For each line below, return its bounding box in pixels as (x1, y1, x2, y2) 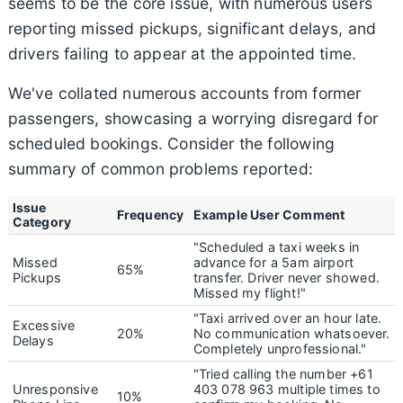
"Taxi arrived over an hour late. (193, 309, 382, 326)
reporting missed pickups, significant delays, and (7, 18, 377, 38)
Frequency (116, 206, 184, 222)
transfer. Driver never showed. (193, 269, 380, 285)
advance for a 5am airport (193, 254, 354, 270)
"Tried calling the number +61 (193, 365, 373, 381)
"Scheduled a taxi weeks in (193, 238, 360, 255)
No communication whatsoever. (193, 325, 390, 341)
